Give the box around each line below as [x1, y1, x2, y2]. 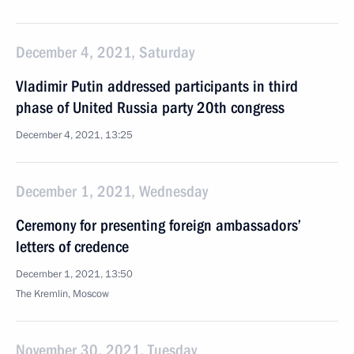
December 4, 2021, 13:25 [16, 128, 133, 142]
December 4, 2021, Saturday [16, 43, 194, 62]
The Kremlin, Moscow [16, 287, 109, 301]
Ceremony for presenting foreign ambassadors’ [16, 216, 301, 235]
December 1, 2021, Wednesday [16, 182, 208, 201]
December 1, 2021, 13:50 [16, 267, 133, 281]
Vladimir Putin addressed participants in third [16, 77, 298, 96]
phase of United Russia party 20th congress [16, 98, 284, 117]
